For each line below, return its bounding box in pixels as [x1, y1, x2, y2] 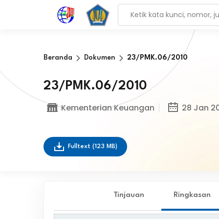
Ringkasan [174, 192, 211, 199]
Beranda [43, 54, 72, 62]
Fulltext [67, 143, 92, 150]
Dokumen [84, 54, 115, 62]
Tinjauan [113, 192, 144, 199]
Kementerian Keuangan [61, 102, 154, 113]
